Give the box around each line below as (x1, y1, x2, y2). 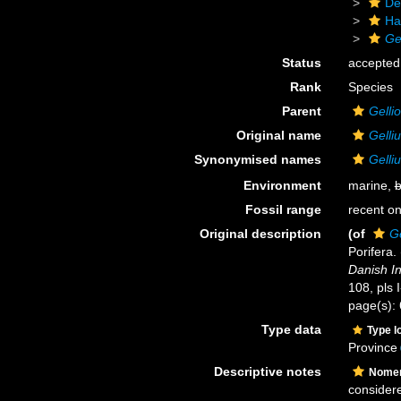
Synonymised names (193, 152, 321, 166)
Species (347, 80, 393, 94)
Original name (235, 128, 321, 142)
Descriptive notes (213, 364, 321, 379)
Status (281, 55, 321, 70)
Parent (281, 104, 321, 118)
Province (347, 340, 397, 354)
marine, (347, 178, 395, 192)
